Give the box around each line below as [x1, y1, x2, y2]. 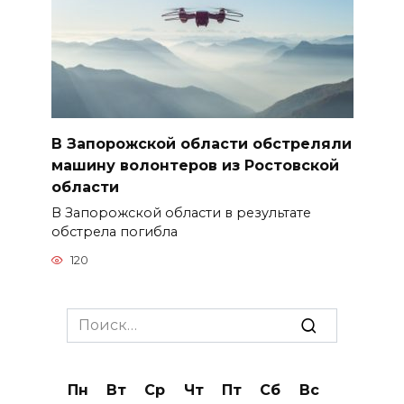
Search [66, 309, 116, 327]
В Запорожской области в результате [50, 204, 311, 221]
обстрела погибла [50, 223, 178, 240]
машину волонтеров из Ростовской [50, 156, 339, 174]
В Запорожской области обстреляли [50, 134, 352, 152]
